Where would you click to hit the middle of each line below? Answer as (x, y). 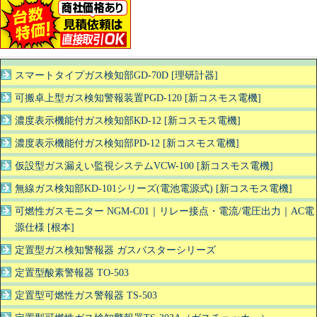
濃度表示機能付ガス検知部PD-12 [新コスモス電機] (127, 143)
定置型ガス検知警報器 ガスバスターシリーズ (115, 250)
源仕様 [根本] (45, 227)
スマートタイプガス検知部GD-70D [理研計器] (116, 75)
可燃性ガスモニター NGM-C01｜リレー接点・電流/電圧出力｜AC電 (165, 211)
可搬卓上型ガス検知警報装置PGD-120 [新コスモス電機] (138, 98)
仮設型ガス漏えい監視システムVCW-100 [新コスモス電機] (144, 166)
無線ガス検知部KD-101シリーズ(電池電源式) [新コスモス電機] (154, 188)
